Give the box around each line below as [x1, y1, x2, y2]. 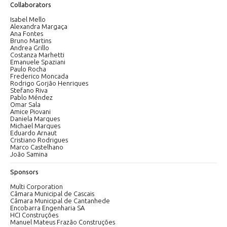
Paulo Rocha [10, 65, 46, 72]
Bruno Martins [10, 37, 51, 44]
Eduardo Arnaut [10, 129, 57, 136]
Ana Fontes [10, 30, 43, 37]
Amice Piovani [10, 108, 51, 115]
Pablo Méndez [10, 94, 53, 101]
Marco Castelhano [10, 143, 63, 150]
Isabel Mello [10, 16, 46, 23]
